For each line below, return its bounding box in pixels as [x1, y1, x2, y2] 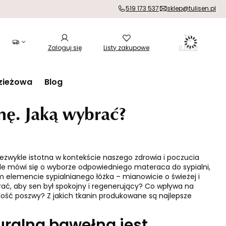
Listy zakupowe [103, 45, 149, 51]
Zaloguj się [47, 45, 82, 51]
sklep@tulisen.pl [167, 6, 216, 12]
